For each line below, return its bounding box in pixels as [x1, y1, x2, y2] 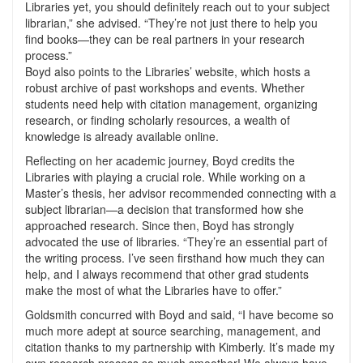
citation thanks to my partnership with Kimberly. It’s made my [25, 339, 335, 355]
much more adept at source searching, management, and [25, 322, 321, 339]
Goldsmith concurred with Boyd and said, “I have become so [25, 306, 334, 322]
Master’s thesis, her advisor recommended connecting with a [25, 185, 336, 201]
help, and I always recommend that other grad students [25, 266, 309, 282]
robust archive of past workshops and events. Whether [25, 79, 305, 96]
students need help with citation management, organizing [25, 96, 318, 112]
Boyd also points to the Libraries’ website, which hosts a [25, 63, 310, 79]
